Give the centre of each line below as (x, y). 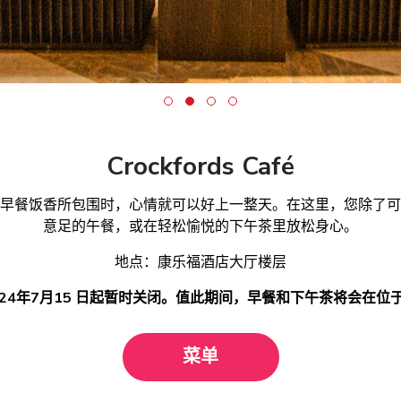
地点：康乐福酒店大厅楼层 (200, 263)
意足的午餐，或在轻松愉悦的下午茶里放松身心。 (200, 227)
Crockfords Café (200, 167)
